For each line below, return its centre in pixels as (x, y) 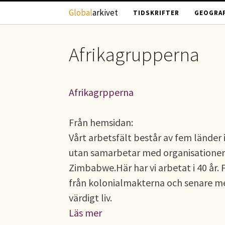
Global (81, 13)
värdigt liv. (90, 198)
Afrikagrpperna (101, 92)
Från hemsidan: (101, 122)
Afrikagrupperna (134, 54)
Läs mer (85, 213)
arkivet (105, 13)
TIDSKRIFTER (156, 13)
